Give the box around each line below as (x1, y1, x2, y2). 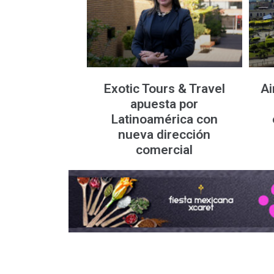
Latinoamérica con (111, 112, 218, 127)
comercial (136, 143, 193, 158)
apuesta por (130, 97, 199, 112)
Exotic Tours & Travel (103, 81, 225, 97)
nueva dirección (118, 127, 211, 143)
